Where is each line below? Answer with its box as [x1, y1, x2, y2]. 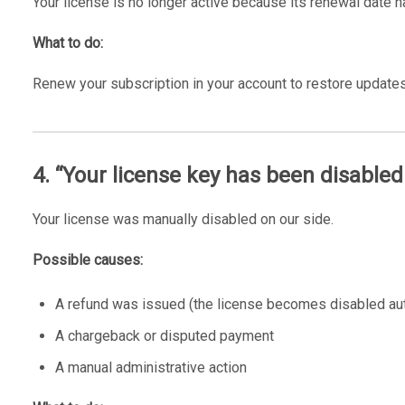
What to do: [32, 33, 103, 52]
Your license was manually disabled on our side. [32, 210, 334, 228]
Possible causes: [32, 250, 143, 268]
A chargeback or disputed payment [54, 326, 274, 344]
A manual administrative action [54, 358, 247, 376]
